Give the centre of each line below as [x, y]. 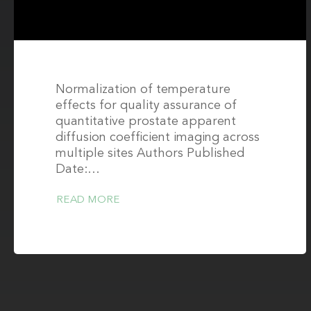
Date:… [78, 169]
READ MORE [88, 200]
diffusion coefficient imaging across [158, 137]
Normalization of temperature [143, 90]
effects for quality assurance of [146, 106]
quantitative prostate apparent [146, 121]
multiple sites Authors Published [150, 153]
